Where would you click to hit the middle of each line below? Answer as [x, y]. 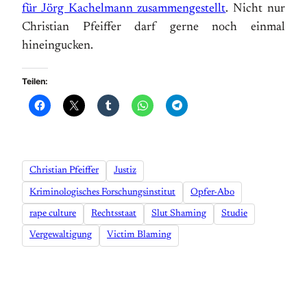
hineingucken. [58, 46]
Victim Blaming [139, 235]
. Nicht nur [256, 9]
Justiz [125, 171]
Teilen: [35, 81]
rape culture [53, 213]
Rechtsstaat [114, 213]
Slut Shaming [179, 213]
